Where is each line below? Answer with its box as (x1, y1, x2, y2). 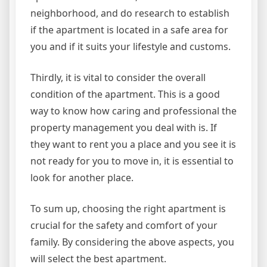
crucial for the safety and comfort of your (30, 219, 218, 232)
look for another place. (30, 171, 133, 185)
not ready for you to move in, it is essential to (30, 154, 234, 168)
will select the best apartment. (30, 252, 166, 266)
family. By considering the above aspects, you (30, 235, 234, 249)
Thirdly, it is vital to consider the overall (30, 71, 206, 85)
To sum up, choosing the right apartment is (30, 202, 226, 216)
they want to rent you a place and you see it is (30, 138, 236, 151)
